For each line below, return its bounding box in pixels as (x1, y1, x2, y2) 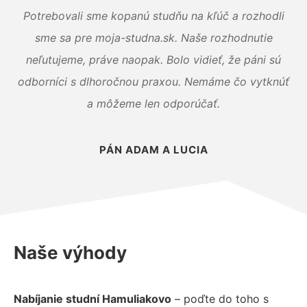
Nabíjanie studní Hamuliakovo (14, 291, 171, 306)
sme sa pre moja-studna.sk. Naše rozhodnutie (34, 30, 273, 45)
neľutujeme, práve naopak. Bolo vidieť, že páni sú (26, 52, 281, 66)
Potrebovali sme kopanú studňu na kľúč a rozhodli (23, 8, 284, 23)
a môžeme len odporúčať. (87, 96, 220, 110)
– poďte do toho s (171, 291, 269, 306)
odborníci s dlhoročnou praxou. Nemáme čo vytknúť (18, 74, 289, 88)
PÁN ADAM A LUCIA (99, 143, 208, 156)
